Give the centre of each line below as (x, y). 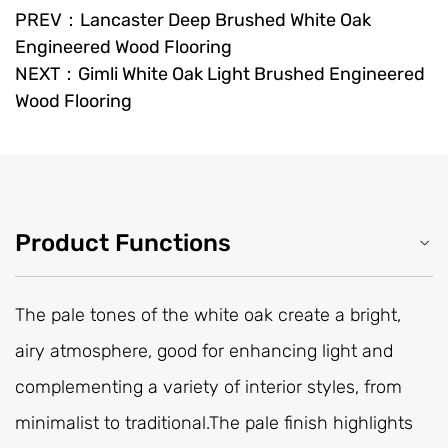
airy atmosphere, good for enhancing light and (204, 350)
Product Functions (123, 242)
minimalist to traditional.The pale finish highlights (214, 422)
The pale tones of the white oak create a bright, (208, 314)
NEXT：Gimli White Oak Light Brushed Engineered (220, 73)
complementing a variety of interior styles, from (208, 386)
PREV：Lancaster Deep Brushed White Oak (193, 19)
